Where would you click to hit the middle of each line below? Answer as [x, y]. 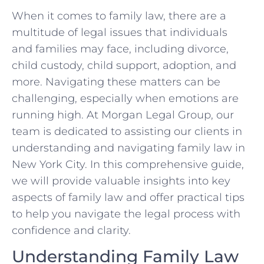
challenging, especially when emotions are [125, 98]
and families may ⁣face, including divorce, [120, 49]
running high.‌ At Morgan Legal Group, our [123, 115]
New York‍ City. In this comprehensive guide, [128, 164]
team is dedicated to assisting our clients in [127, 131]
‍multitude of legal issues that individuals [120, 32]
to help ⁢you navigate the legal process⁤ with [126, 214]
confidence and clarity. [71, 230]
